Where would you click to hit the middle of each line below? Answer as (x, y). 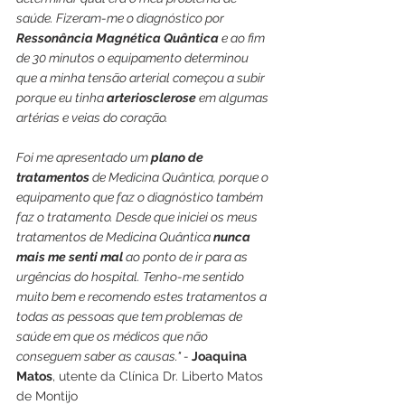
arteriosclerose (151, 98)
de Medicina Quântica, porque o (180, 178)
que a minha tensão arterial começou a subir (142, 78)
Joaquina (221, 357)
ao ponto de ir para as (187, 257)
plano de (179, 158)
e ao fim (243, 38)
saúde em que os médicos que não (113, 337)
